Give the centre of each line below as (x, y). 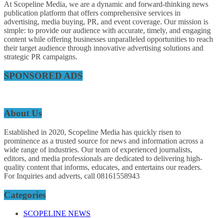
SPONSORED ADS (43, 75)
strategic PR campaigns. (41, 57)
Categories (25, 195)
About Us (23, 113)
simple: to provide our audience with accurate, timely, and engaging (107, 31)
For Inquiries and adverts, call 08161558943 (72, 176)
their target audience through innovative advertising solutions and (104, 48)
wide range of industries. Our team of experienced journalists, (98, 149)
